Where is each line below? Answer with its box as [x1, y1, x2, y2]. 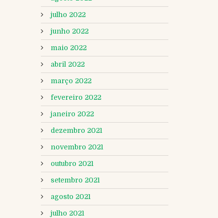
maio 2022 [50, 44, 87, 52]
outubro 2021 [50, 160, 93, 168]
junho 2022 [50, 27, 89, 36]
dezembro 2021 [50, 127, 102, 135]
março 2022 [50, 77, 91, 85]
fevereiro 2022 [50, 93, 101, 102]
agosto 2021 [50, 193, 91, 201]
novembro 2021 [50, 143, 103, 151]
